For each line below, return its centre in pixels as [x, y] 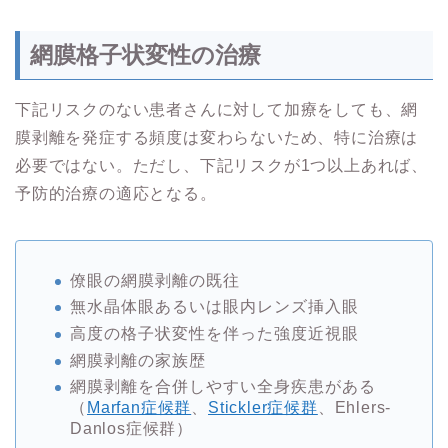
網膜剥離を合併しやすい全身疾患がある [223, 387]
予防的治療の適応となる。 [116, 193]
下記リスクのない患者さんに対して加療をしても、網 [217, 109]
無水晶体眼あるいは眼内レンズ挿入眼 [214, 307]
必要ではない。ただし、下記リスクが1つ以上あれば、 [221, 165]
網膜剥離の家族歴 [138, 360]
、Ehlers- [354, 408]
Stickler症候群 [263, 408]
